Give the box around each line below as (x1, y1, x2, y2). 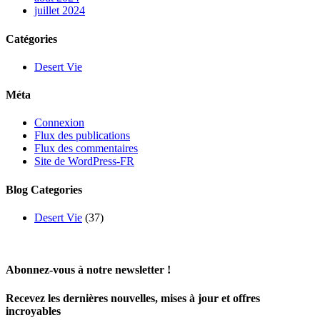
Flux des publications (34, 129, 130, 142)
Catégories (6, 32, 57, 45)
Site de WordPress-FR (34, 155, 134, 168)
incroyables (6, 304, 61, 317)
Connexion (34, 116, 84, 129)
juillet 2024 (34, 4, 85, 17)
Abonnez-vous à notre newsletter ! (6, 264, 171, 276)
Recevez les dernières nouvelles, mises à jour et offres (6, 291, 260, 304)
